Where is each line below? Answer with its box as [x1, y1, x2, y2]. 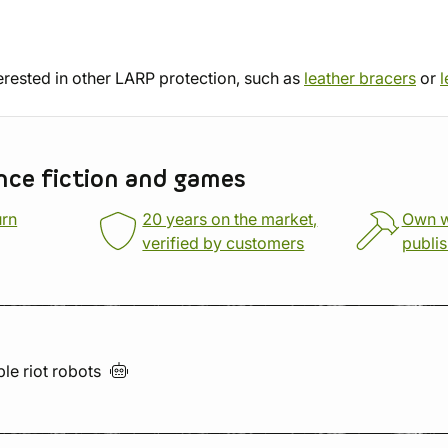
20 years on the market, [142, 209, 318, 229]
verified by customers [142, 233, 305, 253]
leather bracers [304, 68, 416, 88]
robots [52, 361, 109, 381]
